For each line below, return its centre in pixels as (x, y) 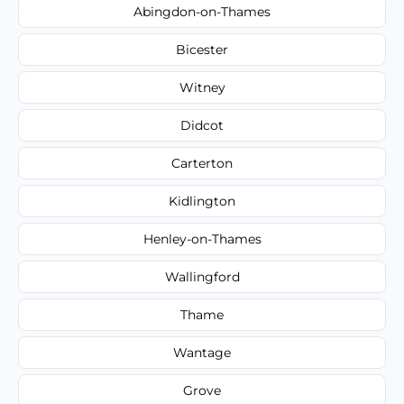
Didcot (202, 125)
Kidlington (202, 201)
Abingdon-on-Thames (202, 11)
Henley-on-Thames (202, 239)
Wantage (202, 352)
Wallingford (202, 276)
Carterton (202, 163)
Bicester (202, 49)
